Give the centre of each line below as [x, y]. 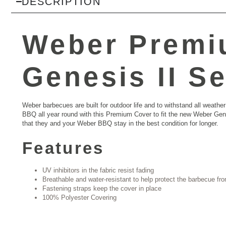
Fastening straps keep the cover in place [102, 188]
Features [63, 148]
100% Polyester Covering [79, 197]
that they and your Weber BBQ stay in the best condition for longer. [120, 124]
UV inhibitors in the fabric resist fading [98, 170]
